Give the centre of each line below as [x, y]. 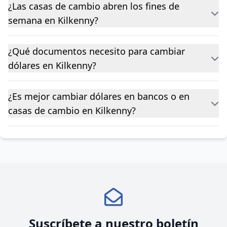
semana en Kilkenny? [53, 20]
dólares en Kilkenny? [52, 65]
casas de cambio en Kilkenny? [72, 110]
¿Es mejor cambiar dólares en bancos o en [99, 96]
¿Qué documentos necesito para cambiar [97, 51]
